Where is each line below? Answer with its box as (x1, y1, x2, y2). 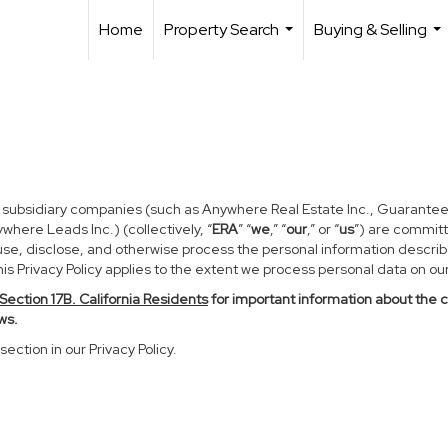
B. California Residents (63, 290, 208, 308)
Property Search (164, 19, 279, 40)
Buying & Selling (314, 19, 427, 40)
